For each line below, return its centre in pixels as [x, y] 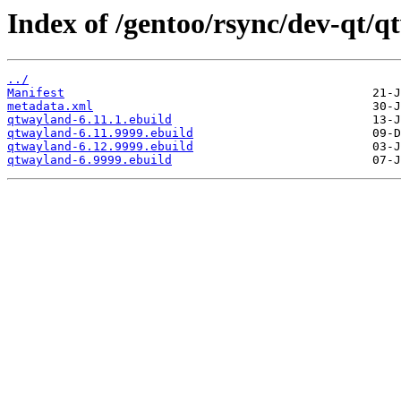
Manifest [36, 93]
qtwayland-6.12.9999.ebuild [100, 147]
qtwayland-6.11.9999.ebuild [100, 133]
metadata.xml [50, 107]
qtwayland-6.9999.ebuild [90, 160]
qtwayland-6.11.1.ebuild [90, 120]
